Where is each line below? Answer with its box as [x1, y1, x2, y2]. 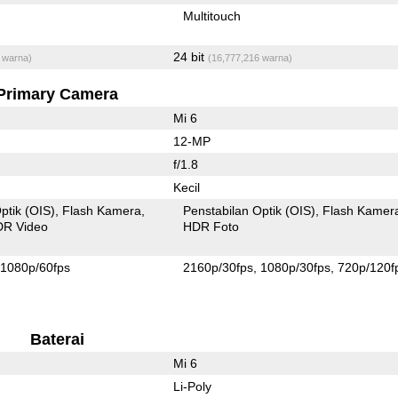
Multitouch [183, 8, 242, 23]
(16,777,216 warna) [207, 52, 292, 63]
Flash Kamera [62, 203, 142, 218]
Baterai [29, 330, 84, 348]
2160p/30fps [183, 259, 254, 275]
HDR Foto [183, 219, 240, 234]
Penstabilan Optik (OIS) [183, 203, 316, 218]
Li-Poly [172, 378, 211, 394]
